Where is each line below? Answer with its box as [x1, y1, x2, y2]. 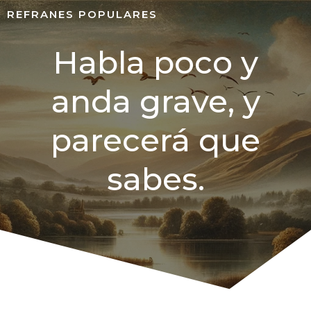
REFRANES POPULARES [7, 8, 158, 21]
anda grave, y [51, 83, 260, 120]
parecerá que [51, 121, 260, 159]
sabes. [106, 160, 205, 198]
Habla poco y [53, 44, 258, 81]
